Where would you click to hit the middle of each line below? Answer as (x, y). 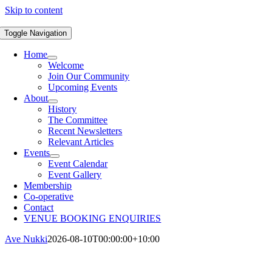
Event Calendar (78, 164)
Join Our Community (89, 76)
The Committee (78, 120)
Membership (48, 185)
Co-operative (49, 196)
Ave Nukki (26, 239)
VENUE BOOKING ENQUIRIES (93, 218)
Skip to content (34, 10)
